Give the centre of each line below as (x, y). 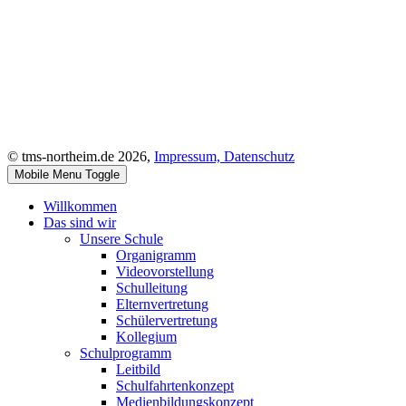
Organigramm (156, 255)
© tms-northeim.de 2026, (81, 156)
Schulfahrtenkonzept (175, 385)
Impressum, (189, 156)
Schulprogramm (126, 353)
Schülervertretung (167, 320)
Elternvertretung (162, 304)
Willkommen (80, 206)
